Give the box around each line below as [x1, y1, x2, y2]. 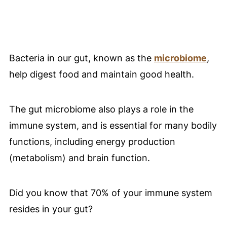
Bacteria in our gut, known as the [9, 53, 154, 64]
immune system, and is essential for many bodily [9, 120, 217, 131]
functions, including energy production [9, 136, 175, 147]
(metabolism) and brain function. [9, 153, 150, 164]
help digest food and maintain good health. [9, 69, 194, 80]
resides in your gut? [9, 204, 93, 215]
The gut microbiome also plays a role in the [9, 104, 194, 115]
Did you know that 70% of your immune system [9, 187, 212, 199]
